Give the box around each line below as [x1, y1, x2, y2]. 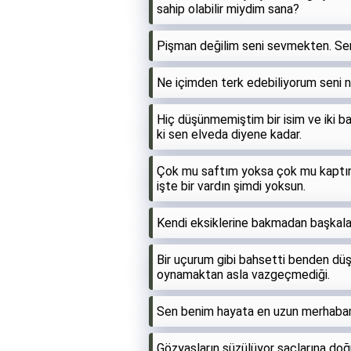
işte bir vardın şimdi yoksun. [157, 178, 306, 194]
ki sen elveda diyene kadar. [157, 126, 302, 142]
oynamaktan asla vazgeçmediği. [157, 266, 330, 282]
